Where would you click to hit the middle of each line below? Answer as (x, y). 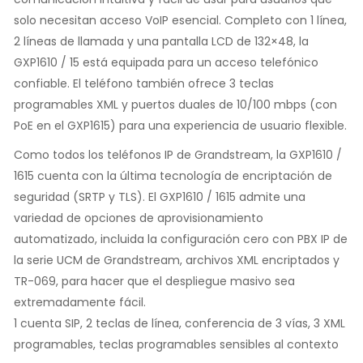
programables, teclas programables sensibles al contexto (176, 344)
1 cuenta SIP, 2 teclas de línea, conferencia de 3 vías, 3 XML (179, 323)
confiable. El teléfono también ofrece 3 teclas (144, 83)
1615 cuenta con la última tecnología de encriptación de (173, 175)
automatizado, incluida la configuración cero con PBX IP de (181, 239)
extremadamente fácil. (80, 302)
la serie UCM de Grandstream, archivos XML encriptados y (177, 260)
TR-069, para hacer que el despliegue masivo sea (154, 281)
